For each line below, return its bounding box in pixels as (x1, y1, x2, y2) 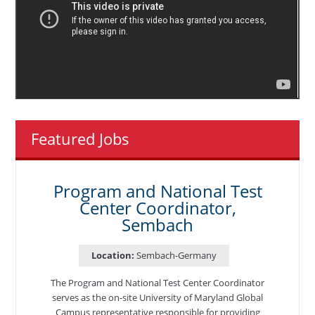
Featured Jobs (31, 127, 130, 149)
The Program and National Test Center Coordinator (51, 276, 264, 289)
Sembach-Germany (136, 248, 217, 262)
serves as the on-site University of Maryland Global (52, 290, 263, 304)
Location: (91, 248, 134, 262)
